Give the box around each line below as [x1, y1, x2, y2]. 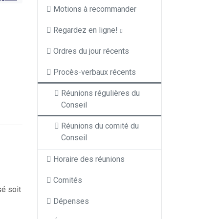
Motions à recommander [53, 4, 136, 14]
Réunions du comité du [61, 121, 139, 131]
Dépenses [53, 197, 89, 206]
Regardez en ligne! [53, 25, 118, 35]
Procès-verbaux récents [53, 67, 136, 77]
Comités [53, 175, 82, 185]
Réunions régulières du [61, 88, 140, 98]
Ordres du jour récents [53, 46, 129, 56]
